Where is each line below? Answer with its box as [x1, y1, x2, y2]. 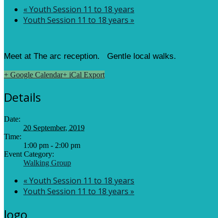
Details [4, 89, 41, 105]
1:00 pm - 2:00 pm [23, 141, 80, 149]
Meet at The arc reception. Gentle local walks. [4, 52, 176, 61]
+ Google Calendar [4, 71, 63, 79]
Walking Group [23, 158, 71, 167]
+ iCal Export [63, 71, 105, 79]
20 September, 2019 [23, 123, 85, 132]
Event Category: [4, 149, 54, 158]
